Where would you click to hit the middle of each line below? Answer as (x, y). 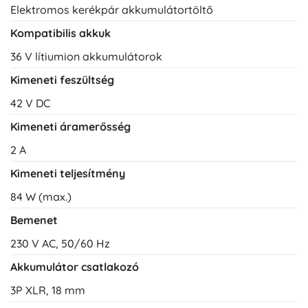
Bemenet (34, 220)
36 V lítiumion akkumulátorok (86, 57)
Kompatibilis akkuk (60, 33)
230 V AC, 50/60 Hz (60, 244)
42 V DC (30, 103)
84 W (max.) (41, 197)
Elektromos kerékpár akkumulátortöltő (112, 10)
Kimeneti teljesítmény (68, 174)
